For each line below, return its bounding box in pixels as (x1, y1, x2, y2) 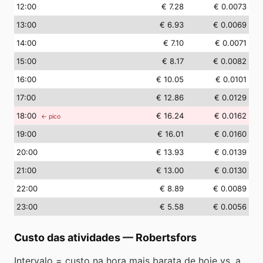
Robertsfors (136, 231, 197, 244)
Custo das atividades (14, 231, 120, 244)
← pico (41, 113, 60, 120)
